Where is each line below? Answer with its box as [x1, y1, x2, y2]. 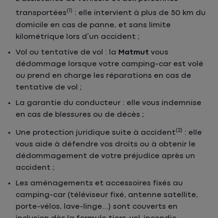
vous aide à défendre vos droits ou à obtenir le [16, 140, 196, 148]
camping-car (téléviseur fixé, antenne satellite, [16, 190, 198, 199]
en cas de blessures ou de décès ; [16, 110, 144, 119]
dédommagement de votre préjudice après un [16, 151, 195, 160]
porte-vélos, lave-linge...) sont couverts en [16, 202, 178, 211]
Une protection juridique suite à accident [16, 128, 176, 137]
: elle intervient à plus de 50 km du [73, 9, 206, 18]
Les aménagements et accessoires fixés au [16, 179, 183, 187]
